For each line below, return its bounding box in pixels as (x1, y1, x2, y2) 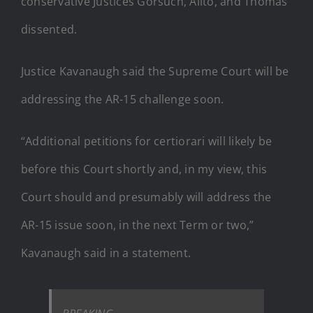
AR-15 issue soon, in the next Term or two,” (21, 217, 254, 233)
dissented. (21, 21, 78, 37)
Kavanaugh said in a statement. (21, 245, 191, 261)
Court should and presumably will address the (21, 189, 272, 205)
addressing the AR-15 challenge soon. (21, 91, 224, 107)
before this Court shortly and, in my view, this (21, 161, 268, 177)
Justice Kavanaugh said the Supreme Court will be (21, 63, 289, 79)
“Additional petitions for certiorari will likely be (21, 133, 272, 149)
